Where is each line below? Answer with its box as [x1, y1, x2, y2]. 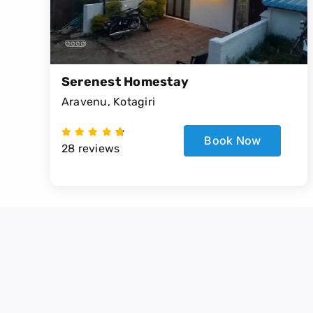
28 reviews [61, 141, 120, 155]
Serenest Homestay [61, 73, 189, 89]
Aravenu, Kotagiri [61, 94, 156, 108]
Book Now [204, 133, 261, 147]
